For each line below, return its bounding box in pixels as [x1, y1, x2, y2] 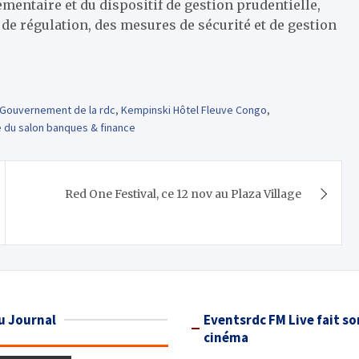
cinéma [204, 329, 248, 347]
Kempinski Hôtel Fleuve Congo [121, 103, 267, 118]
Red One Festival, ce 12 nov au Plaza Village [65, 187, 302, 202]
